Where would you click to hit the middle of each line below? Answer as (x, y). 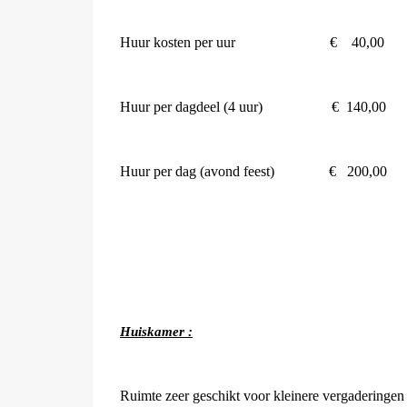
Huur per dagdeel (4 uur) (191, 107)
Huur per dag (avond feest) (197, 171)
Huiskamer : (156, 332)
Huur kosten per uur (178, 42)
